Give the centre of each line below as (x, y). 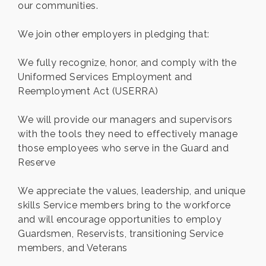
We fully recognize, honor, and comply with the (127, 62)
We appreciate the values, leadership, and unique (132, 191)
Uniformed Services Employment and (105, 77)
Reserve (37, 162)
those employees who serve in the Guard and (123, 148)
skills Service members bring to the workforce (124, 205)
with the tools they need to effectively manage (128, 134)
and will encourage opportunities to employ (120, 219)
